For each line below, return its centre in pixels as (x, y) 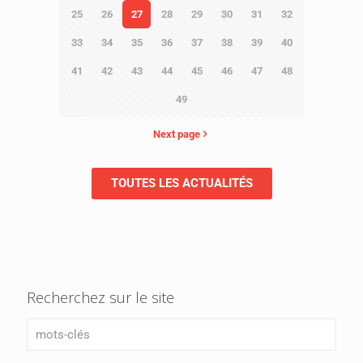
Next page (176, 135)
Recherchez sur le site (100, 298)
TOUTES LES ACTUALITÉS (181, 184)
